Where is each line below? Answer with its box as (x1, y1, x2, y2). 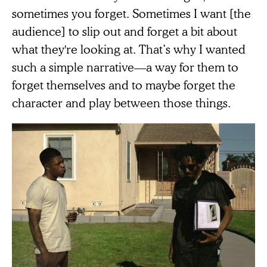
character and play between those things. (12, 94, 231, 110)
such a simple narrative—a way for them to (12, 58, 238, 74)
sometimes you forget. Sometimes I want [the (12, 5, 251, 21)
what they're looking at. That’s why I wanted (12, 41, 246, 57)
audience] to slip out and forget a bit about (12, 23, 237, 39)
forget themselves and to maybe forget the (12, 76, 235, 92)
